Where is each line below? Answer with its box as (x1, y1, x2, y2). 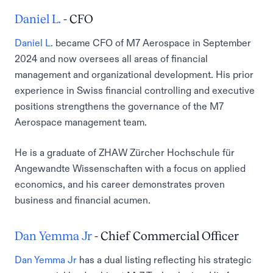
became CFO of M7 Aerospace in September (53, 38, 251, 48)
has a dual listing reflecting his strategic (77, 255, 252, 264)
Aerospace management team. (15, 117, 147, 127)
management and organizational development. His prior (15, 69, 253, 79)
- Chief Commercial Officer (92, 229, 239, 243)
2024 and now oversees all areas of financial (15, 54, 208, 63)
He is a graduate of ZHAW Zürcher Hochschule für (15, 147, 235, 157)
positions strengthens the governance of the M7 (15, 101, 224, 111)
